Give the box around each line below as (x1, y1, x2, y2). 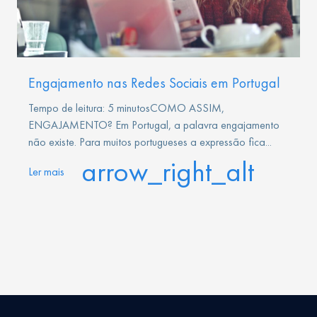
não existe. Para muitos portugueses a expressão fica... (28, 134, 272, 149)
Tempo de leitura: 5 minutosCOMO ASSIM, (28, 100, 224, 115)
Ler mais (28, 164, 64, 178)
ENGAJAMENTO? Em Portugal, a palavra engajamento (28, 117, 279, 132)
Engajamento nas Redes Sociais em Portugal (28, 74, 280, 91)
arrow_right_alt (81, 154, 254, 188)
